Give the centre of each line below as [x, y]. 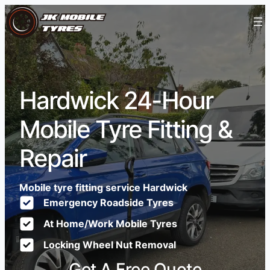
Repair [53, 158]
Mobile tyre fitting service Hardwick [103, 187]
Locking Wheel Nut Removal [110, 245]
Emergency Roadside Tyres [108, 202]
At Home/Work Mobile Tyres [110, 224]
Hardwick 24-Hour [116, 100]
